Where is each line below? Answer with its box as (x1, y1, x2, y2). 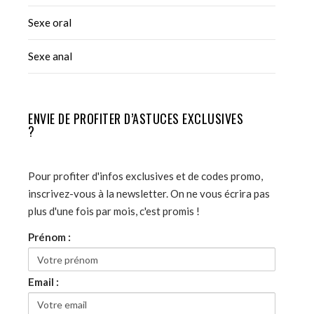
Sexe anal (28, 50, 72, 63)
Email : (28, 275, 59, 289)
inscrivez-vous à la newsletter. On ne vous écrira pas (28, 187, 270, 200)
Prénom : (28, 231, 71, 244)
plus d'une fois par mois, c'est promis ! (28, 205, 200, 218)
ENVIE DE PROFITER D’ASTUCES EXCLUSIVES (28, 109, 243, 128)
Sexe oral (28, 16, 71, 29)
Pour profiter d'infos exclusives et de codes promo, (28, 170, 263, 183)
